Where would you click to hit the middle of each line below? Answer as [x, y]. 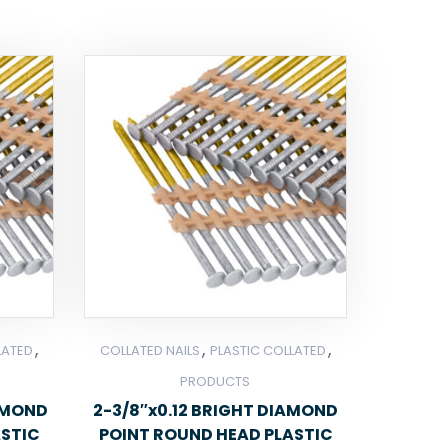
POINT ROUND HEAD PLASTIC [215, 434]
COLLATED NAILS [150, 350]
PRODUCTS [214, 381]
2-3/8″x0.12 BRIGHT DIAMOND [216, 410]
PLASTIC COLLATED [268, 350]
